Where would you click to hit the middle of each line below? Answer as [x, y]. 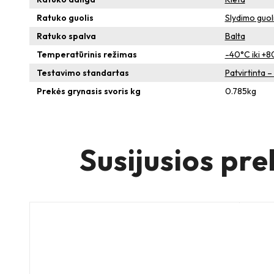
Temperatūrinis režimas [87, 54]
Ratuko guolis [65, 17]
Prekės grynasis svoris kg [89, 91]
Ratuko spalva [66, 36]
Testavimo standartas [83, 72]
